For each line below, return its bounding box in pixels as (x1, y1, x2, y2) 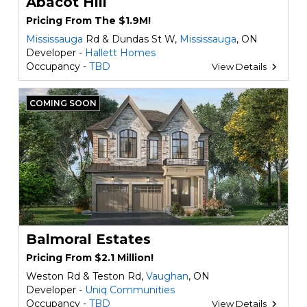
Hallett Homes (84, 47, 156, 59)
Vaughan (145, 270, 188, 282)
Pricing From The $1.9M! (25, 14, 151, 27)
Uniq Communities (84, 284, 175, 296)
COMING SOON (29, 98, 97, 108)
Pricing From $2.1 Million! (25, 251, 153, 264)
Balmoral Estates (25, 231, 151, 247)
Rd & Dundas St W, (82, 33, 180, 45)
